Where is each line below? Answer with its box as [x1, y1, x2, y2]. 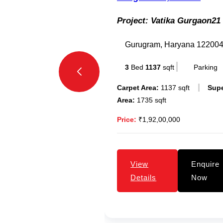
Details [130, 173, 157, 182]
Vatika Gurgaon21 [148, 15, 221, 25]
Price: [117, 115, 136, 123]
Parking [194, 63, 218, 71]
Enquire [191, 159, 220, 168]
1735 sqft [135, 96, 166, 104]
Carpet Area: [117, 83, 159, 92]
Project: [117, 15, 148, 25]
